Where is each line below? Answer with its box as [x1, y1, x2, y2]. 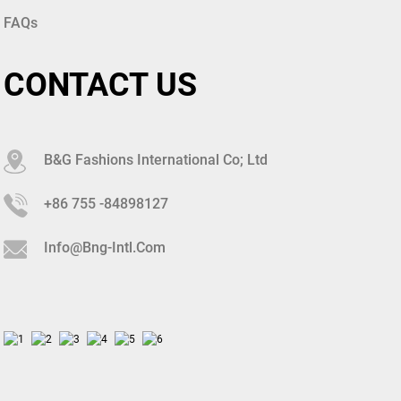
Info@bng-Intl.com [44, 239, 166, 257]
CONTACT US [4, 66, 198, 105]
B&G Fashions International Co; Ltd [44, 151, 269, 169]
